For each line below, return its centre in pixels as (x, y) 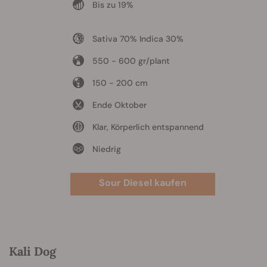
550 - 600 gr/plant (131, 61)
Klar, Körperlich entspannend (148, 127)
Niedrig (106, 149)
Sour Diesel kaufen (142, 183)
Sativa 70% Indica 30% (138, 39)
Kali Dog (32, 252)
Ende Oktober (119, 105)
